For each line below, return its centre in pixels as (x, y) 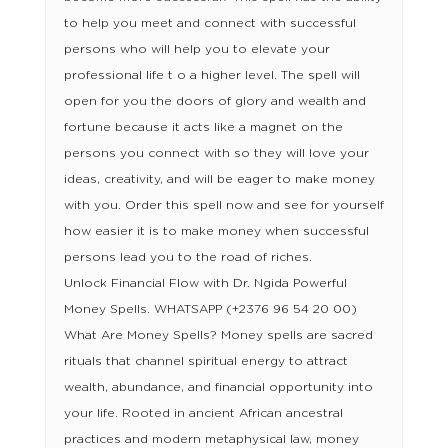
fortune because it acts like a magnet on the (203, 127)
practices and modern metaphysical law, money (211, 439)
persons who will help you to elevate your (196, 49)
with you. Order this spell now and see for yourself (223, 205)
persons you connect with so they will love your (216, 153)
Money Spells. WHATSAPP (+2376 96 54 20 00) (210, 309)
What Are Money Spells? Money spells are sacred (218, 335)
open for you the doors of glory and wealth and (214, 101)
